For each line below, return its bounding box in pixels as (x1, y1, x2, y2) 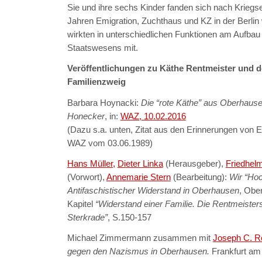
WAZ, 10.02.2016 (120, 111, 186, 121)
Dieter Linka (117, 158, 163, 168)
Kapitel (67, 199, 95, 209)
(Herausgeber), (165, 158, 226, 168)
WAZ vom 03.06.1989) (67, 137, 153, 148)
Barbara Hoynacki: (67, 97, 139, 108)
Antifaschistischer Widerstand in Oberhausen (67, 185, 239, 195)
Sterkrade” (67, 212, 108, 222)
